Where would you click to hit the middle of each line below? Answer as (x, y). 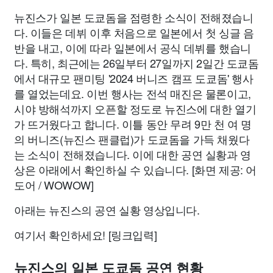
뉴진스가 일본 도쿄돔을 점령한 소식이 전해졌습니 (134, 17)
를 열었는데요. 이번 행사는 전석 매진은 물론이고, (133, 93)
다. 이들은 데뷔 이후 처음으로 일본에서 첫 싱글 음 (134, 32)
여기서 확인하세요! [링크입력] (86, 235)
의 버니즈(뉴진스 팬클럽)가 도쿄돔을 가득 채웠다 (132, 139)
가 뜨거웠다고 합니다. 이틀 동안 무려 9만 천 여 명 (133, 124)
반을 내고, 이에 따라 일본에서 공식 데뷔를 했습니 (133, 48)
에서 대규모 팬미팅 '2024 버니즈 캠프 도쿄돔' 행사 (134, 78)
